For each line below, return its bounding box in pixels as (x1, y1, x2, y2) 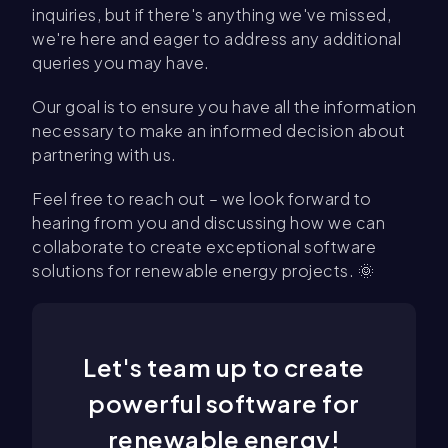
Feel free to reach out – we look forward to (32, 188, 372, 209)
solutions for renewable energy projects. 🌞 (32, 260, 374, 281)
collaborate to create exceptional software (32, 236, 376, 257)
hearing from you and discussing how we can (32, 212, 385, 233)
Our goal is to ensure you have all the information (32, 96, 416, 117)
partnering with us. (32, 144, 177, 165)
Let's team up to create (83, 352, 365, 382)
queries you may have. (32, 52, 210, 73)
